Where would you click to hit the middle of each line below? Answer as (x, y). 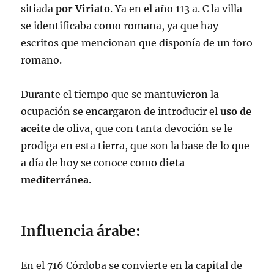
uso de (236, 111)
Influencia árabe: (81, 231)
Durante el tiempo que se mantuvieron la (120, 94)
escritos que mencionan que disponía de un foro (137, 43)
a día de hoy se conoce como (91, 163)
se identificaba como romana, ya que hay (120, 26)
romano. (42, 60)
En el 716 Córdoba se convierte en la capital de (132, 265)
